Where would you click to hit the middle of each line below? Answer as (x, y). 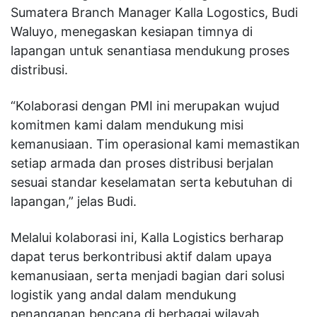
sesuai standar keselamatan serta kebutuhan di (151, 182)
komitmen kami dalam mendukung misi (127, 125)
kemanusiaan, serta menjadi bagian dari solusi (148, 275)
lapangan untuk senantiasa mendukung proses (150, 50)
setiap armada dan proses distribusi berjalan (142, 163)
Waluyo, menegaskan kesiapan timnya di (132, 31)
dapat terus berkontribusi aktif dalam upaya (141, 256)
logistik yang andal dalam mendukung (123, 294)
